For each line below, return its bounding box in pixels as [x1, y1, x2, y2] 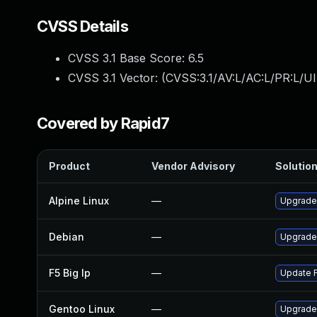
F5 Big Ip [49, 267, 91, 279]
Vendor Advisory [151, 160, 235, 172]
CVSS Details [37, 17, 128, 35]
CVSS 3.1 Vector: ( [68, 71, 166, 85]
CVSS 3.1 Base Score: [68, 51, 188, 65]
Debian [49, 231, 84, 243]
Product [49, 160, 90, 172]
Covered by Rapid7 [37, 114, 170, 132]
